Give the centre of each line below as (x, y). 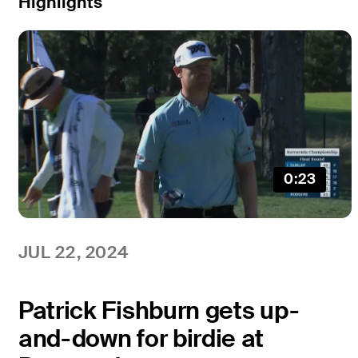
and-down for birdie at (141, 338)
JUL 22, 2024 (73, 252)
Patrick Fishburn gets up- (159, 310)
